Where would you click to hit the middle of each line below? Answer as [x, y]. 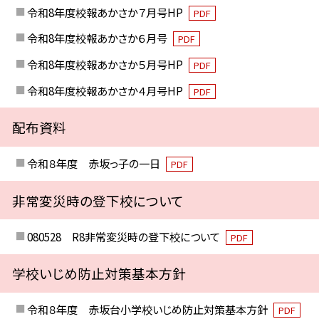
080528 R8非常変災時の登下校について [124, 236]
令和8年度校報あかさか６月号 [98, 38]
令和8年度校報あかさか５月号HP [106, 64]
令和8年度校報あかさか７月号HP [106, 12]
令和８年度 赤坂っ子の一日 [94, 163]
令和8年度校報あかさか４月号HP [106, 90]
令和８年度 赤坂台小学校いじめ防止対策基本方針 [148, 309]
